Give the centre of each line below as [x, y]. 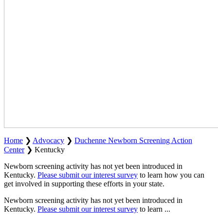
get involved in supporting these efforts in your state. [84, 183]
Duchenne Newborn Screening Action [133, 140]
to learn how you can [171, 175]
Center [14, 149]
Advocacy [48, 140]
